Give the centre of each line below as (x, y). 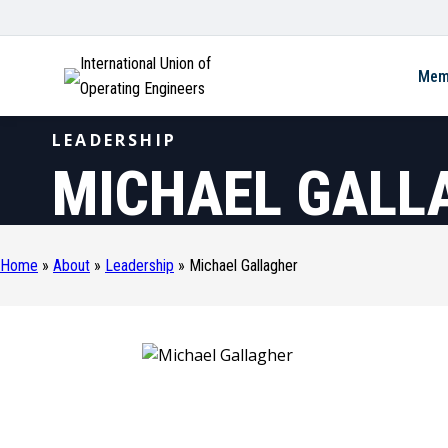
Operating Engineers (142, 88)
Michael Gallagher (243, 266)
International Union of (145, 63)
